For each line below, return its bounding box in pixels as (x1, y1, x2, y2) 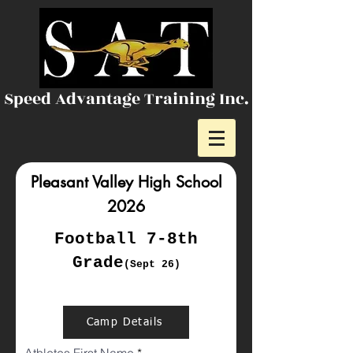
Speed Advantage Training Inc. (3, 87, 249, 111)
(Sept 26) (123, 258, 180, 270)
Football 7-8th (54, 230, 198, 248)
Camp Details (86, 316, 163, 328)
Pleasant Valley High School (30, 172, 222, 192)
